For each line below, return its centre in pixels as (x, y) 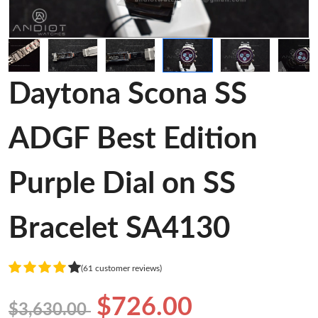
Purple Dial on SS (122, 184)
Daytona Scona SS (128, 95)
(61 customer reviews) (121, 268)
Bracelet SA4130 (119, 229)
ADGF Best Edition (133, 139)
